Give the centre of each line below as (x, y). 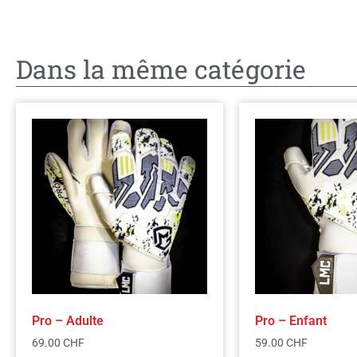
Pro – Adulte (68, 320)
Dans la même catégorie (161, 69)
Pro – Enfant (291, 320)
